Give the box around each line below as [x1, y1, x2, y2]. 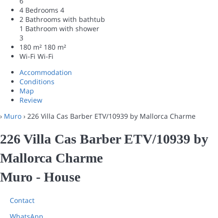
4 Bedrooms [19, 5, 58, 15]
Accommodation [19, 67, 72, 77]
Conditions [19, 76, 54, 86]
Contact [10, 196, 35, 205]
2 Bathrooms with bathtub [19, 14, 105, 24]
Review [19, 95, 42, 105]
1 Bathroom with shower [19, 23, 99, 33]
